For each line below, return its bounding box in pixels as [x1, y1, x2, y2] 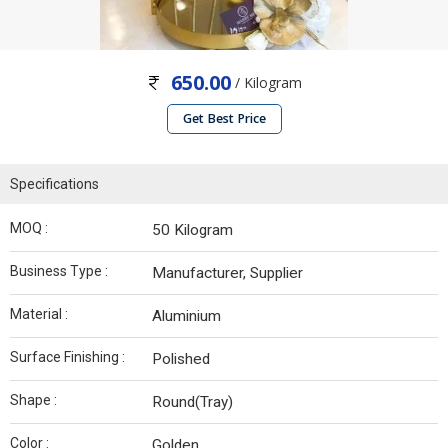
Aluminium [152, 307, 221, 326]
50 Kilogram [152, 221, 233, 240]
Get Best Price [182, 110, 266, 128]
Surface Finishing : [10, 349, 125, 366]
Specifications [10, 176, 99, 193]
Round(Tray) [152, 393, 233, 412]
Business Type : [10, 263, 108, 280]
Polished [152, 350, 210, 369]
